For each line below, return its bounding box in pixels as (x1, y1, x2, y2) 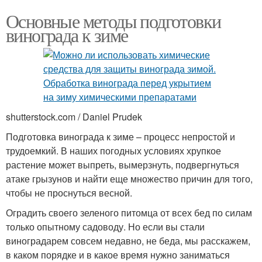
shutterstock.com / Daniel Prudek (6, 109, 142, 123)
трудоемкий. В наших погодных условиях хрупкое (6, 143, 221, 157)
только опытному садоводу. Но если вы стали (6, 219, 205, 233)
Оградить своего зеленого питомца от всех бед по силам (6, 205, 252, 219)
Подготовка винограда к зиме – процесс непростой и (6, 129, 235, 143)
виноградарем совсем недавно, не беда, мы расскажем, (6, 233, 250, 247)
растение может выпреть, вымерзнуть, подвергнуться (6, 157, 239, 171)
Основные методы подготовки (6, 8, 221, 33)
